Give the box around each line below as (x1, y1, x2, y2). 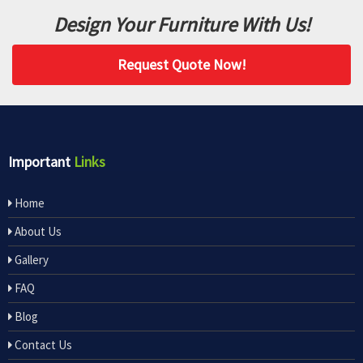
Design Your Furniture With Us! (53, 11, 310, 38)
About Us (12, 224, 62, 240)
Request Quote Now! (117, 55, 246, 75)
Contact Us (12, 337, 72, 353)
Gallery (12, 252, 49, 268)
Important (8, 152, 74, 172)
